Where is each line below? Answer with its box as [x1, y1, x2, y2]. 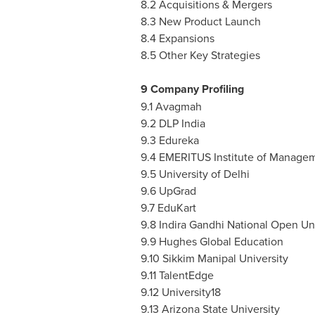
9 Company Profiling [140, 81, 244, 97]
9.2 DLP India [140, 115, 205, 131]
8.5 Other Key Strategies [140, 47, 260, 63]
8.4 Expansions [140, 30, 214, 46]
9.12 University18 [140, 284, 221, 300]
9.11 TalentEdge [140, 267, 214, 283]
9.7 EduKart [140, 200, 196, 215]
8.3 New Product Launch [140, 13, 261, 29]
